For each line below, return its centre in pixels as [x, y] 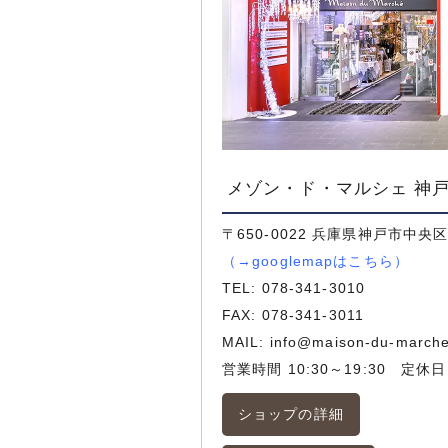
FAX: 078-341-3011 [293, 315]
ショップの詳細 [291, 414]
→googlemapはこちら [315, 261]
